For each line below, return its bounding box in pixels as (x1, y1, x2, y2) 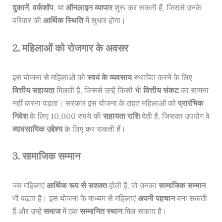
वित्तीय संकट (143, 85, 179, 95)
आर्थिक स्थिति (43, 15, 83, 26)
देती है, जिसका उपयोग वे (139, 111, 210, 121)
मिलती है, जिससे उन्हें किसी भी (54, 85, 143, 95)
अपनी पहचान (137, 193, 175, 204)
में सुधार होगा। (83, 15, 126, 26)
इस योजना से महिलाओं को (12, 72, 87, 82)
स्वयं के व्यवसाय (87, 72, 132, 82)
